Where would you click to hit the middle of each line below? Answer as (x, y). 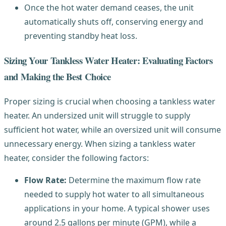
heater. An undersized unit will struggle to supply (97, 115)
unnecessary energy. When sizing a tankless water (100, 144)
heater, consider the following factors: (76, 158)
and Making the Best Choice (58, 76)
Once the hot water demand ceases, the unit (109, 8)
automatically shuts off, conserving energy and (114, 22)
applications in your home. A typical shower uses (117, 208)
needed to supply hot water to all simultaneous (114, 194)
